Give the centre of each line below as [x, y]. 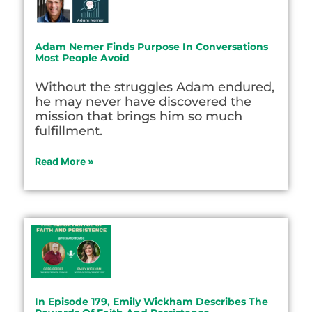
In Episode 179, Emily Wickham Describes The [151, 301]
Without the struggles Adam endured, [155, 87]
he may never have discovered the [143, 101]
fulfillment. [69, 131]
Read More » [64, 161]
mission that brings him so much [139, 116]
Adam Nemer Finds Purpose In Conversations [151, 46]
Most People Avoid [82, 57]
